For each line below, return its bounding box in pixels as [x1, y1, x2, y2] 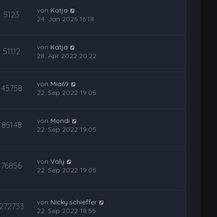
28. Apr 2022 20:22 [37, 51, 97, 60]
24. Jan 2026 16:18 [37, 15, 94, 23]
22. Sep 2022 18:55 [37, 206, 96, 215]
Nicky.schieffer [50, 197, 97, 206]
